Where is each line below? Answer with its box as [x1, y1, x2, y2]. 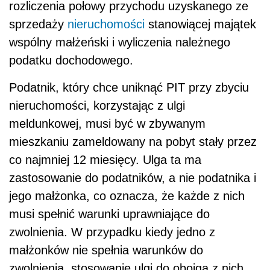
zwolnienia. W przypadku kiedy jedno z [9, 225, 215, 239]
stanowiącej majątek [145, 17, 256, 31]
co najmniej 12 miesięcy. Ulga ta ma [9, 153, 201, 167]
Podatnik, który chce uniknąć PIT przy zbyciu [9, 81, 249, 95]
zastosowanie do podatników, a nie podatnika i [9, 171, 256, 185]
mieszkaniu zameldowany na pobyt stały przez [9, 135, 257, 149]
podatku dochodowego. [9, 54, 133, 67]
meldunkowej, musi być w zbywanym [9, 117, 206, 131]
